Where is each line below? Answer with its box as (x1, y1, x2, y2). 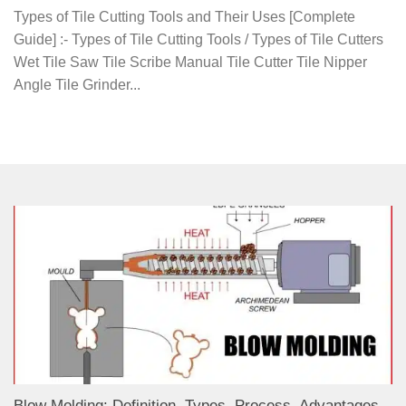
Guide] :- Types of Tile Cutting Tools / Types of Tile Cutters (14, 32, 383, 48)
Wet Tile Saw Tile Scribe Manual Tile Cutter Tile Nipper (14, 54, 367, 71)
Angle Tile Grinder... (14, 77, 140, 93)
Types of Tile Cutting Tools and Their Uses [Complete (14, 9, 355, 25)
